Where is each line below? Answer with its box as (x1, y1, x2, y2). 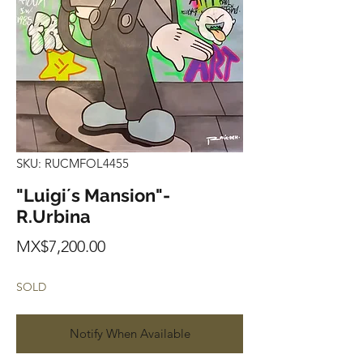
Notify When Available (69, 326, 190, 342)
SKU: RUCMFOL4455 (16, 156, 129, 172)
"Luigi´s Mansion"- (16, 185, 170, 207)
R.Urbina (16, 206, 91, 228)
